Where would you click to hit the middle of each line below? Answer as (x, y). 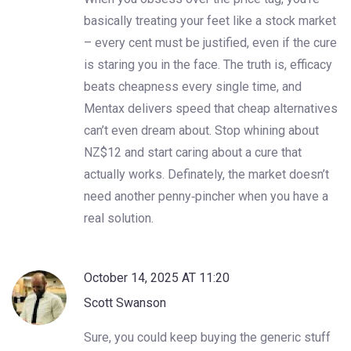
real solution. (119, 218)
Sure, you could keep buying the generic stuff (207, 337)
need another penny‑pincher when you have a (206, 196)
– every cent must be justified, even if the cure (210, 42)
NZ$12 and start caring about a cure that (193, 152)
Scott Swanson (125, 302)
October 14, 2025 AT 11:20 (157, 277)
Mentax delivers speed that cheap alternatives (211, 108)
